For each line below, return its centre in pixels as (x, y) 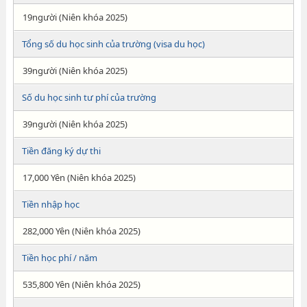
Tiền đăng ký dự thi (61, 151)
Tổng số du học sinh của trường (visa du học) (113, 44)
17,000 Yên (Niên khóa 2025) (79, 177)
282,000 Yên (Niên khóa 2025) (81, 231)
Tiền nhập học (50, 204)
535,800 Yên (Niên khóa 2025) (81, 284)
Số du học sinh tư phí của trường (89, 97)
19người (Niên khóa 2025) (75, 17)
